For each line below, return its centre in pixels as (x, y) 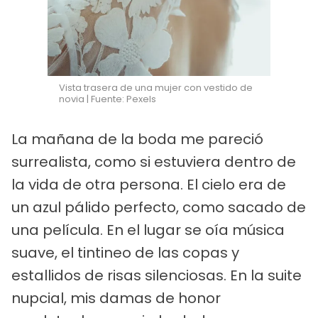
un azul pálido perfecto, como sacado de (159, 207)
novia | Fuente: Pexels (108, 99)
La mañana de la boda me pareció (137, 139)
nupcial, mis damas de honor (116, 298)
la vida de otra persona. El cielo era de (149, 184)
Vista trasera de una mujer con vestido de (156, 87)
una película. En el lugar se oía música (148, 230)
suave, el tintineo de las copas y (125, 252)
